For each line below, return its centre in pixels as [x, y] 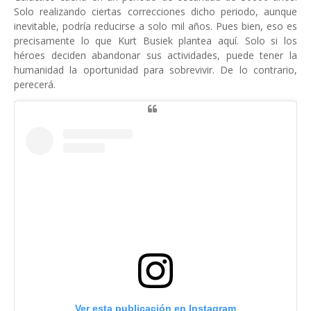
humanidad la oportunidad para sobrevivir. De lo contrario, [155, 69]
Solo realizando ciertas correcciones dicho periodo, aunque [155, 11]
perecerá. [35, 84]
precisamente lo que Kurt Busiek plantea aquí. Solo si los [155, 40]
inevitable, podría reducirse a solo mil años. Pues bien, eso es [155, 26]
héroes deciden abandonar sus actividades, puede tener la [155, 55]
